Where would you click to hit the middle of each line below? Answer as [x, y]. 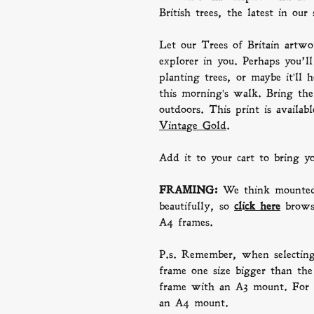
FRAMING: [191, 190]
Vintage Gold [193, 125]
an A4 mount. [194, 303]
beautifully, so [197, 206]
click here [257, 206]
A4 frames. [186, 222]
